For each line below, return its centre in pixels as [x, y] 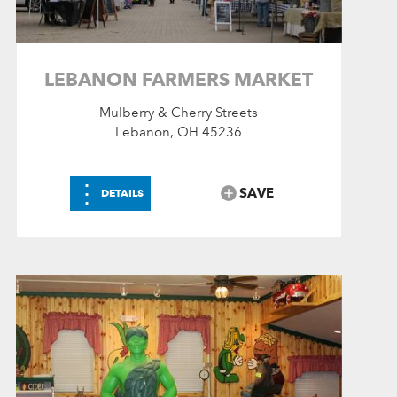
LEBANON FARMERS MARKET [179, 80]
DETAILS [123, 193]
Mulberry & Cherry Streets [179, 113]
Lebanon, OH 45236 [179, 132]
